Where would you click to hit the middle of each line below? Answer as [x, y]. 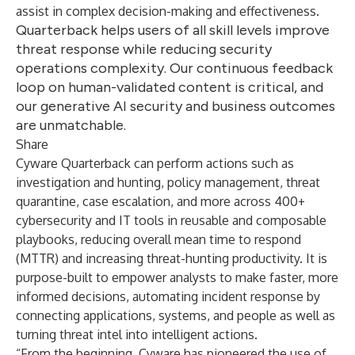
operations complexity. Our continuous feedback [174, 68]
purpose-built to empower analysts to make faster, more [177, 277]
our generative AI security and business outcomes [176, 106]
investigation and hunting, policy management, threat [168, 182]
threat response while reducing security [144, 49]
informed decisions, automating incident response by [168, 296]
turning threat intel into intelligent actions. [137, 334]
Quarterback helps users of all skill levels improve [173, 30]
